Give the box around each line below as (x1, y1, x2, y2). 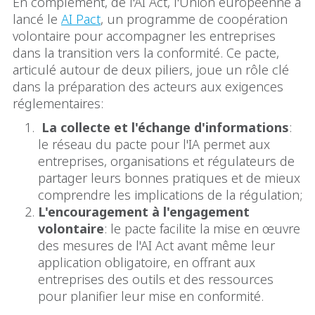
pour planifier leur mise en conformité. (38, 287, 264, 304)
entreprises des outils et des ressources (38, 270, 274, 288)
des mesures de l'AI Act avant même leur (38, 236, 275, 254)
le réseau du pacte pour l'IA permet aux (38, 135, 270, 153)
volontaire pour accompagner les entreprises (13, 27, 276, 44)
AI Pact (61, 10, 101, 27)
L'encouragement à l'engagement (38, 202, 250, 220)
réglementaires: (13, 94, 103, 112)
